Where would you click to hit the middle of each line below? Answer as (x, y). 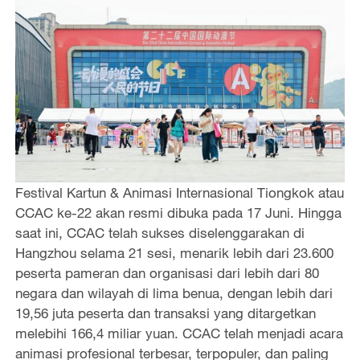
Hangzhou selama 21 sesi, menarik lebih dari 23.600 (174, 252)
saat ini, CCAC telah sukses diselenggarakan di (160, 232)
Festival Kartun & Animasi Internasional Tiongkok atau (179, 192)
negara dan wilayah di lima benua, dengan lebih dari (174, 292)
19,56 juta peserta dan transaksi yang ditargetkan (165, 313)
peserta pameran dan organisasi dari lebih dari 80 (167, 272)
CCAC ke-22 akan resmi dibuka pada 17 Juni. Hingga (178, 212)
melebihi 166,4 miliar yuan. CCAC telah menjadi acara (179, 333)
